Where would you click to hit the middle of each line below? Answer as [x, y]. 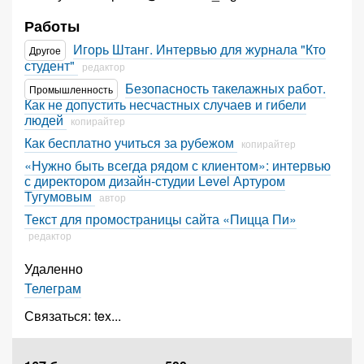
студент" [51, 65]
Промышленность [71, 89]
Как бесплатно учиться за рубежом [131, 143]
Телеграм [53, 288]
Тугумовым [60, 196]
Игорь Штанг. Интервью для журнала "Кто [199, 49]
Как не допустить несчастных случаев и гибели [165, 104]
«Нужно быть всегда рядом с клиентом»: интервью [178, 165]
